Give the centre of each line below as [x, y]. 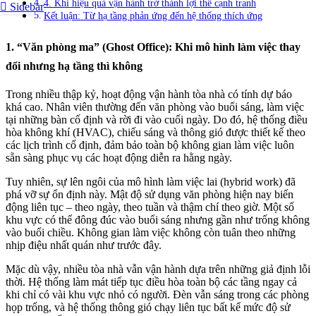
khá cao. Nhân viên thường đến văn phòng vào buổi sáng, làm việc [155, 107]
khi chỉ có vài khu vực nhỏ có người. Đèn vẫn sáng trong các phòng [157, 294]
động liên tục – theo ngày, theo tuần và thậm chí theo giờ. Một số [150, 207]
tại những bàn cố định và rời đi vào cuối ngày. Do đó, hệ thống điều [157, 119]
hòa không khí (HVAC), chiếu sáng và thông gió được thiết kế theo [156, 132]
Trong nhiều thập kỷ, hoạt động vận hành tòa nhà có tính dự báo [149, 94]
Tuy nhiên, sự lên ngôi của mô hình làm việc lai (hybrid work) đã [151, 181]
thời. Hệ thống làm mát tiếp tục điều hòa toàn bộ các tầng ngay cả [151, 281]
